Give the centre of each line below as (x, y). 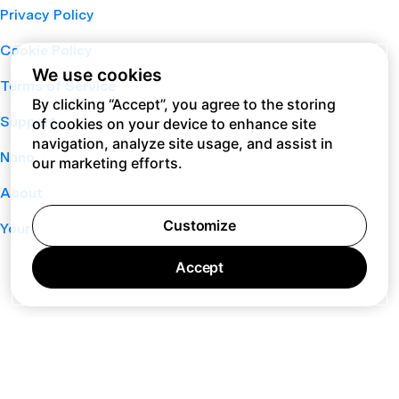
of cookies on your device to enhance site (174, 124)
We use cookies (97, 75)
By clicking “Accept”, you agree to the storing (184, 104)
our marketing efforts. (107, 163)
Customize (199, 225)
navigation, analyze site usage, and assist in (183, 143)
